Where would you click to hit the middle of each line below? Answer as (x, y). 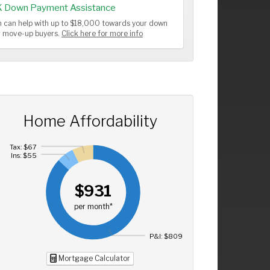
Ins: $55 (24, 155)
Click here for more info (102, 34)
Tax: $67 (23, 147)
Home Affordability (90, 121)
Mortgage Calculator (93, 258)
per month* (93, 206)
